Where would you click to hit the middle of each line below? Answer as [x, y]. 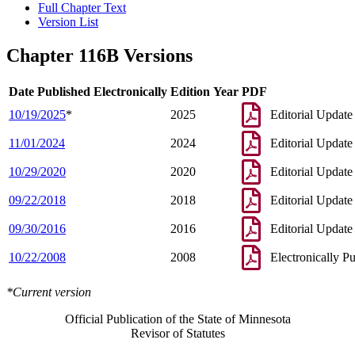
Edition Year [204, 92]
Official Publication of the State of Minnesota [177, 319]
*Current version [49, 292]
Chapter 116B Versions [99, 56]
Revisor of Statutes [177, 334]
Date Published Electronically [88, 92]
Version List [68, 22]
